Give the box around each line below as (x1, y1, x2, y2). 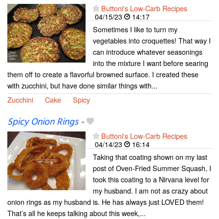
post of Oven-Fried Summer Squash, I (93, 162, 211, 173)
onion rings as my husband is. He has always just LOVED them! (7, 196, 204, 207)
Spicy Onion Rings (7, 114, 78, 130)
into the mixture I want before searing (93, 57, 208, 68)
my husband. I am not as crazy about (93, 185, 208, 196)
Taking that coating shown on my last (93, 151, 207, 162)
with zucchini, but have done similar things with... (7, 80, 157, 90)
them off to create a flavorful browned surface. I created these (7, 68, 198, 79)
